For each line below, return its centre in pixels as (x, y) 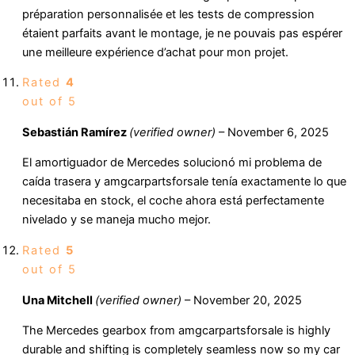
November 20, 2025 (248, 300)
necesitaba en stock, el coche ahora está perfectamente (173, 201)
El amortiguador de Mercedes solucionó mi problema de (172, 163)
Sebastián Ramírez (76, 132)
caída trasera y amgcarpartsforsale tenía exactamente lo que (184, 182)
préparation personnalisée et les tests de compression (168, 14)
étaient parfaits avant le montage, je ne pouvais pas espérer (182, 33)
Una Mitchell (59, 300)
